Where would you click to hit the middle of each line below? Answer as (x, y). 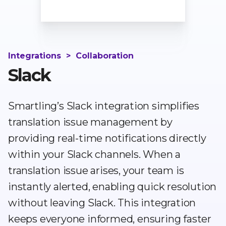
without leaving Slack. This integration (102, 203)
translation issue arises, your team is (96, 171)
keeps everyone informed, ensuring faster (110, 219)
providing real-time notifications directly (107, 138)
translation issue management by (90, 122)
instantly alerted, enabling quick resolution (112, 187)
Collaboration (105, 56)
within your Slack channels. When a (95, 154)
